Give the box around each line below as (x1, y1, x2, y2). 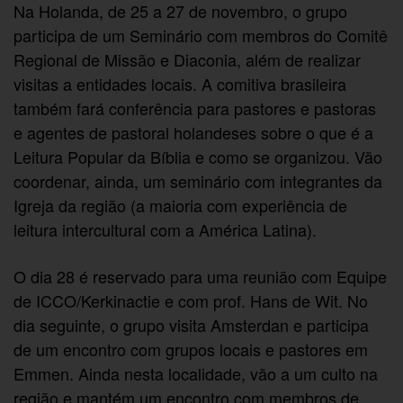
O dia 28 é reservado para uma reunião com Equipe (13, 264, 388, 288)
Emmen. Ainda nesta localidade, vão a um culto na (13, 361, 379, 385)
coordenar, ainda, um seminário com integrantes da (13, 168, 383, 193)
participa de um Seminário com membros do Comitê (13, 22, 389, 47)
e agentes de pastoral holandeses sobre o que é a (13, 120, 374, 144)
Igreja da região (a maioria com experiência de (13, 193, 348, 217)
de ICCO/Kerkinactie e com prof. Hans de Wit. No (13, 288, 369, 312)
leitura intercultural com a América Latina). (13, 217, 318, 241)
